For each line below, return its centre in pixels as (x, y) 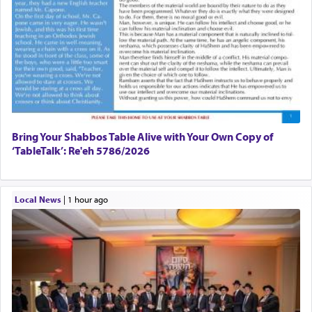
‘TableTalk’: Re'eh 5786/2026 (81, 150)
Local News (38, 200)
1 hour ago (90, 200)
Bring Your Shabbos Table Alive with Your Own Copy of (142, 136)
